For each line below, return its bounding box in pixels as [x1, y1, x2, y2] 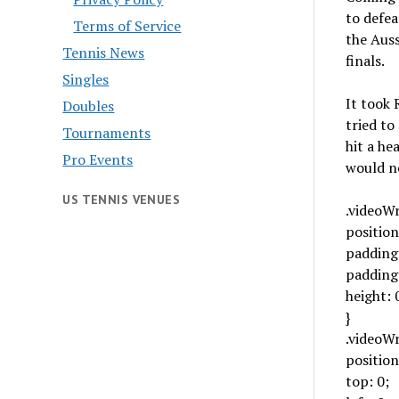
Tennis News [62, 43, 145, 62]
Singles [62, 69, 110, 89]
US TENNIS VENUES [62, 191, 181, 208]
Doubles [62, 96, 115, 116]
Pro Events [62, 150, 134, 169]
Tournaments [62, 123, 151, 142]
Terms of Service [73, 16, 182, 36]
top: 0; [345, 371, 389, 391]
